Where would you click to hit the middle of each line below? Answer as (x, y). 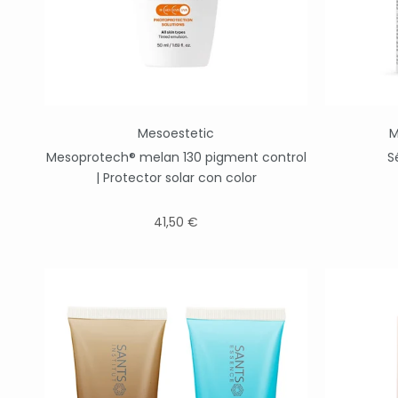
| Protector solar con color (176, 178)
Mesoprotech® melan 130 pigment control (176, 157)
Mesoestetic (176, 133)
